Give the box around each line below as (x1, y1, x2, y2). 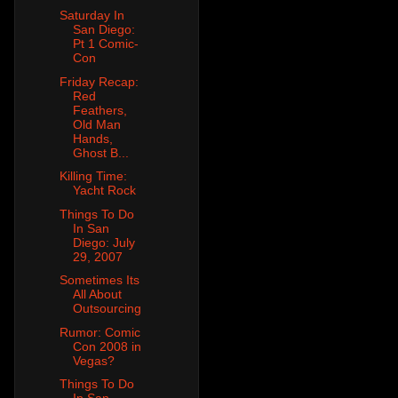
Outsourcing (72, 301, 141, 316)
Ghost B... (72, 145, 129, 160)
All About (72, 287, 122, 302)
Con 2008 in (72, 338, 141, 354)
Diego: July (72, 235, 135, 250)
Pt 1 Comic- (72, 36, 139, 52)
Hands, (72, 131, 113, 146)
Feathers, (72, 102, 127, 117)
